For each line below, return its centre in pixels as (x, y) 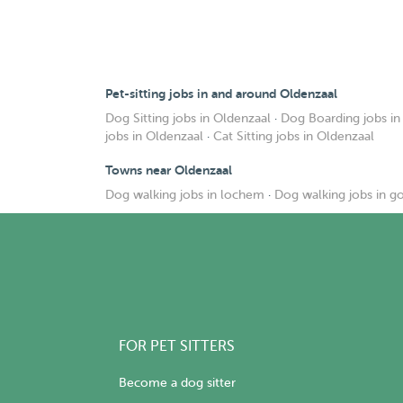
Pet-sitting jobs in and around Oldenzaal (221, 94)
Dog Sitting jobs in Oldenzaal (188, 118)
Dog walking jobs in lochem (185, 195)
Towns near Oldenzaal (169, 170)
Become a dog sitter (177, 383)
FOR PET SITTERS (177, 347)
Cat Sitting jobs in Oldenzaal (294, 136)
